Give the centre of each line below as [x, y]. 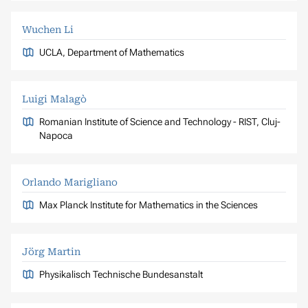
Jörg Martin [51, 251]
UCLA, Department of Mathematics [111, 52]
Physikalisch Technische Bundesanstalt [121, 274]
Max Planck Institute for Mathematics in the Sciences [148, 205]
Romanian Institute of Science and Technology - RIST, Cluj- [159, 121]
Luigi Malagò [54, 99]
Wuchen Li [48, 29]
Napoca [56, 135]
